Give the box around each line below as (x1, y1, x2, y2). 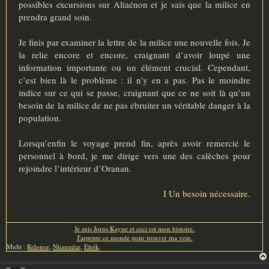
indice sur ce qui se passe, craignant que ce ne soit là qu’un (19, 86, 250, 99)
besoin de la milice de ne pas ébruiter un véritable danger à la (19, 99, 250, 112)
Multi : (7, 242, 27, 252)
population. (19, 112, 61, 124)
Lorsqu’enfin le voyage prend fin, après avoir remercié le (19, 137, 250, 150)
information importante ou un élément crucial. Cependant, (19, 61, 250, 74)
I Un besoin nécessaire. (163, 187, 250, 200)
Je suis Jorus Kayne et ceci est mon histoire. (74, 224, 195, 234)
